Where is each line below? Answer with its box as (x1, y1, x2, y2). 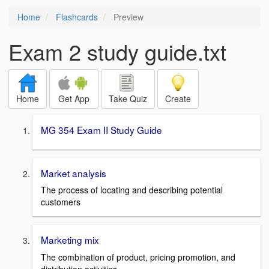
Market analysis (41, 166, 106, 180)
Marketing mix (41, 233, 99, 247)
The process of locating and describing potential (41, 184, 223, 196)
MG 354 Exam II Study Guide (41, 123, 162, 136)
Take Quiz (109, 92, 147, 104)
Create (165, 92, 191, 104)
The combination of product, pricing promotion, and (41, 251, 235, 264)
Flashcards (56, 11, 98, 23)
